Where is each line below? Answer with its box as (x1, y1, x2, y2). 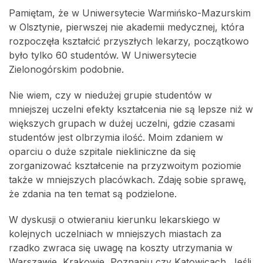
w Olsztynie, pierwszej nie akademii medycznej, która (9, 21, 244, 33)
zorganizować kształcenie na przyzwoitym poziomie (9, 160, 241, 172)
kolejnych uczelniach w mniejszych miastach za (9, 228, 221, 240)
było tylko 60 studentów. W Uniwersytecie (9, 49, 197, 62)
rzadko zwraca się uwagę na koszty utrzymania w (9, 242, 232, 254)
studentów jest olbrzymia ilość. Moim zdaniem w (9, 131, 223, 144)
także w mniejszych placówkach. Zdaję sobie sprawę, (9, 174, 247, 186)
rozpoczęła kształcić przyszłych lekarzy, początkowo (9, 35, 249, 48)
